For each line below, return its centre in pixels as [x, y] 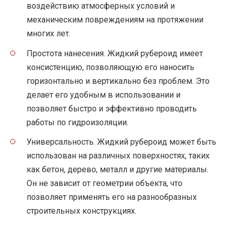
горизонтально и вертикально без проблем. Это [118, 81]
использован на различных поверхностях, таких [118, 155]
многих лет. [49, 34]
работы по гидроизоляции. [77, 122]
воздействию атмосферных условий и [101, 6]
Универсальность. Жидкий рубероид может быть [121, 142]
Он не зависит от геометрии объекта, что [105, 183]
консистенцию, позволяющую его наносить [110, 67]
